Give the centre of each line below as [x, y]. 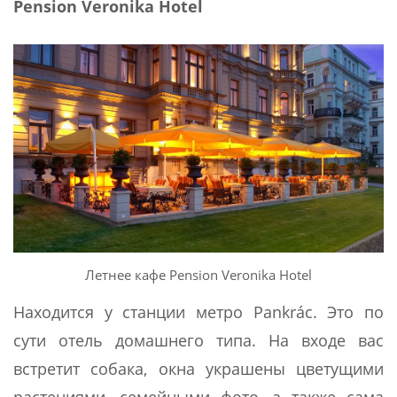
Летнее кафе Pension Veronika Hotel [198, 275]
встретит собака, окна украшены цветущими [198, 369]
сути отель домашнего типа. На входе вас [198, 341]
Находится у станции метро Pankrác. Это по [198, 312]
